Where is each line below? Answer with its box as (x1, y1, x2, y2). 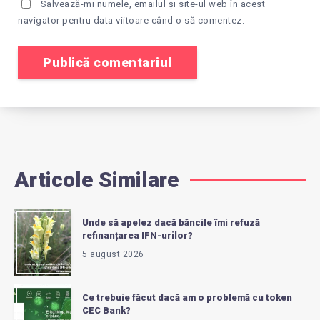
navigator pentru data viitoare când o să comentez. (18, 15, 244, 26)
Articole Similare (14, 167, 179, 193)
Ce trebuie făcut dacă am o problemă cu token (82, 291, 292, 303)
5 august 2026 (82, 249, 144, 259)
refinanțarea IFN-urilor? (82, 229, 193, 241)
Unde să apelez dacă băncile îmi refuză (82, 216, 260, 228)
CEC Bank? (82, 304, 131, 316)
